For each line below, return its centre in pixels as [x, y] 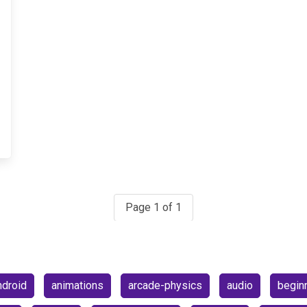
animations [77, 285]
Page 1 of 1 [153, 207]
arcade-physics [165, 285]
